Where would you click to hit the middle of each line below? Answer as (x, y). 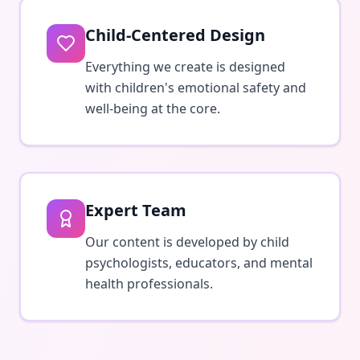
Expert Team (136, 210)
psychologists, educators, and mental (199, 263)
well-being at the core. (153, 108)
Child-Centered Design (175, 35)
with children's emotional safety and (196, 88)
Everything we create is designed (185, 67)
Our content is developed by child (187, 242)
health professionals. (149, 284)
